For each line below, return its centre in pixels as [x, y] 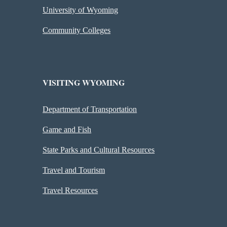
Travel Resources [70, 190]
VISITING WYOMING [84, 82]
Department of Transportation [90, 109]
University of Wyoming [81, 10]
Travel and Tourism [74, 170]
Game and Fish [67, 129]
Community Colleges [77, 30]
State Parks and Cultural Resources [99, 150]
